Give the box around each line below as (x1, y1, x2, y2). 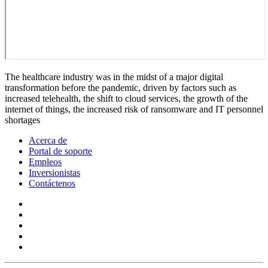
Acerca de (29, 135, 67, 145)
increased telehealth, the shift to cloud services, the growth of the (5, 93, 248, 103)
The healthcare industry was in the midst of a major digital (5, 71, 223, 82)
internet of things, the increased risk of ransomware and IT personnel (5, 103, 263, 114)
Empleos (29, 156, 62, 167)
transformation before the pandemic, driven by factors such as (5, 82, 236, 93)
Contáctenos (29, 178, 75, 188)
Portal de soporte (29, 145, 92, 156)
